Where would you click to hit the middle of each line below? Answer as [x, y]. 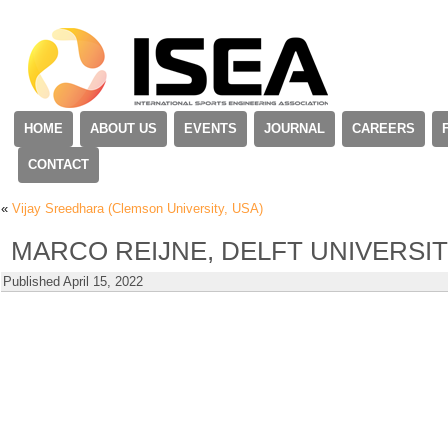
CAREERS [383, 128]
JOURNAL [294, 128]
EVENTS [210, 128]
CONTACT [58, 164]
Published [31, 281]
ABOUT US [123, 128]
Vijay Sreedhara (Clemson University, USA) [137, 208]
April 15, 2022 [103, 281]
